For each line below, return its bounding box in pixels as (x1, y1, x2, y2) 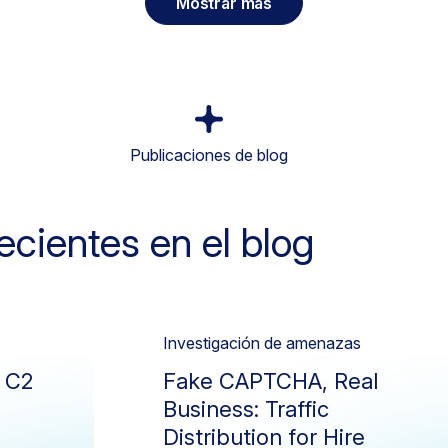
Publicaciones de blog (130, 145, 288, 165)
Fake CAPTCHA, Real (163, 368, 379, 394)
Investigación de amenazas (163, 333, 362, 353)
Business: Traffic (163, 396, 330, 422)
